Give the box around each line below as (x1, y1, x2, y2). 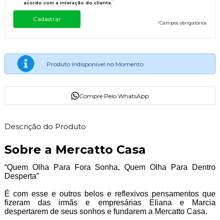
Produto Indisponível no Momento (46, 60, 143, 68)
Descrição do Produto (4, 122, 86, 132)
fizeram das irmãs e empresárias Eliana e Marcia (4, 198, 216, 207)
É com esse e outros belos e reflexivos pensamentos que (4, 190, 216, 198)
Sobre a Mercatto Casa (4, 142, 149, 157)
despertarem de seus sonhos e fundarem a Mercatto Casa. (4, 207, 207, 216)
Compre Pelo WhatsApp (79, 92, 149, 100)
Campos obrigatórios (159, 20, 207, 26)
